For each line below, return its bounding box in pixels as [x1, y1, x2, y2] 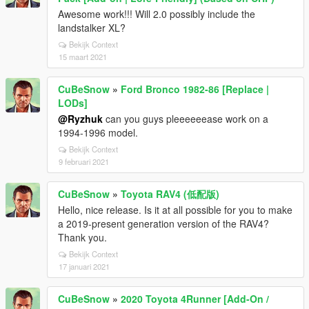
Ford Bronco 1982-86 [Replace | [121, 82, 269, 96]
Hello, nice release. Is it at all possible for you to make [58, 203, 292, 217]
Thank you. [58, 230, 107, 244]
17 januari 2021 [59, 261, 110, 272]
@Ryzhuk [58, 112, 103, 126]
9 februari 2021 [59, 156, 109, 167]
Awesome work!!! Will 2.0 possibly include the [58, 7, 255, 21]
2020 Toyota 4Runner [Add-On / [121, 292, 269, 306]
